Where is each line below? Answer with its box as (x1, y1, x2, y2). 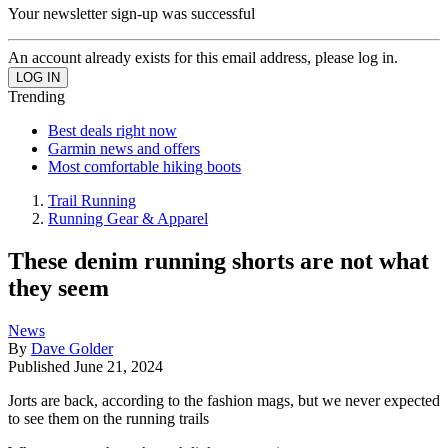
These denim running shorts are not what (8, 247, 429, 274)
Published (8, 357, 74, 375)
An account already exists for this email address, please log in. (8, 49, 398, 66)
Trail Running (48, 192, 136, 209)
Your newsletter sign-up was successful (8, 5, 255, 22)
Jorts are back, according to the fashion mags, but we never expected (8, 391, 440, 409)
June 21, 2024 (74, 357, 163, 375)
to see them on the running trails (8, 409, 209, 427)
